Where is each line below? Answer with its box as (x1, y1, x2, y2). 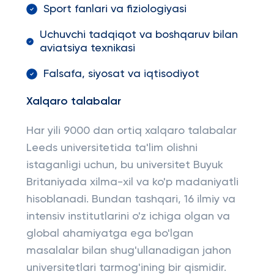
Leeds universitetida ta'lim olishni (26, 143, 198, 154)
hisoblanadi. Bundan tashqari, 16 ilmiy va (26, 194, 235, 205)
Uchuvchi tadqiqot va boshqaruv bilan (40, 29, 239, 40)
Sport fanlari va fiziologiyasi (43, 4, 187, 15)
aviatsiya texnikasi (40, 43, 136, 54)
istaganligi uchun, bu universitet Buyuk (26, 160, 223, 171)
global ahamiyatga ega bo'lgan (26, 228, 193, 239)
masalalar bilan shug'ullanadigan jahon (26, 245, 231, 256)
